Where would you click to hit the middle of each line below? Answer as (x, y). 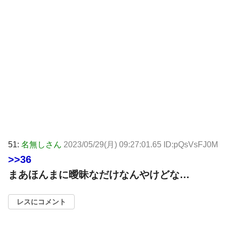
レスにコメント (41, 202)
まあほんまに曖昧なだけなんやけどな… (99, 175)
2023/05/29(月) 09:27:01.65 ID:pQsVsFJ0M (141, 145)
